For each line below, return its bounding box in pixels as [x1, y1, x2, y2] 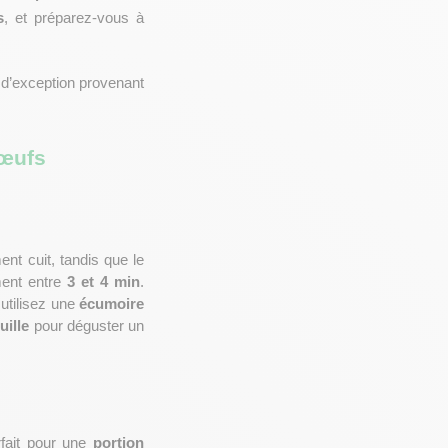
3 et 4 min [67, 274, 140, 290]
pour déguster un [29, 318, 145, 334]
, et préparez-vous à [4, 10, 145, 26]
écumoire [79, 296, 144, 312]
